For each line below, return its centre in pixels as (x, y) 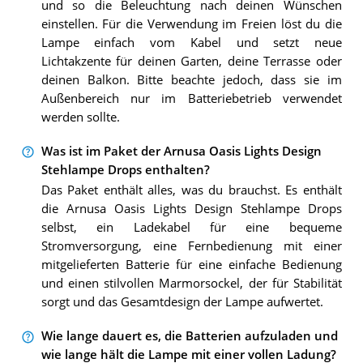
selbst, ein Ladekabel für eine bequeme (191, 228)
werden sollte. (80, 117)
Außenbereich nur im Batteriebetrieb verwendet (191, 98)
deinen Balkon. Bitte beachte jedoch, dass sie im (191, 79)
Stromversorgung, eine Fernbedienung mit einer (191, 246)
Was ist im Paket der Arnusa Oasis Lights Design (181, 151)
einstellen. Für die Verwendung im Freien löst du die (191, 23)
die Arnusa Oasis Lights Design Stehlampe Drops (191, 209)
